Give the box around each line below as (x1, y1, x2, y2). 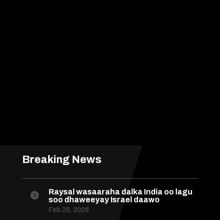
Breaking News (22, 154, 102, 166)
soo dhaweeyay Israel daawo (48, 195, 160, 204)
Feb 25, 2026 (48, 206, 89, 214)
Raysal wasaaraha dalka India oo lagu (48, 188, 192, 196)
